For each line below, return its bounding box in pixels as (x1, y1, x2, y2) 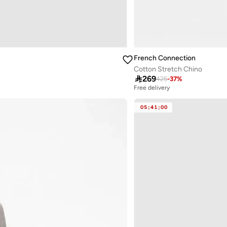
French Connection (133, 54, 196, 63)
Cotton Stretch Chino (133, 65, 202, 74)
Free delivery (133, 84, 170, 92)
